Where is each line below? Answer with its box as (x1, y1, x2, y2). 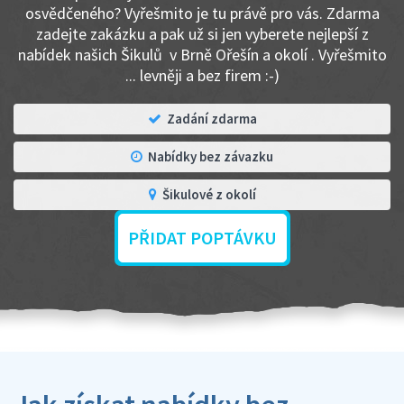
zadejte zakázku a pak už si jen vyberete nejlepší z (35, 23, 369, 44)
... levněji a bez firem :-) (124, 65, 280, 86)
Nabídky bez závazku (148, 148, 273, 165)
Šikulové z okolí (161, 186, 256, 203)
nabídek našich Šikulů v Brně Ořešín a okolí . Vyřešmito (17, 44, 387, 65)
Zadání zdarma (166, 110, 257, 127)
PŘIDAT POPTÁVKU (127, 226, 277, 249)
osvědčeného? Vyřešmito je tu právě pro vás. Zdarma (24, 3, 380, 23)
